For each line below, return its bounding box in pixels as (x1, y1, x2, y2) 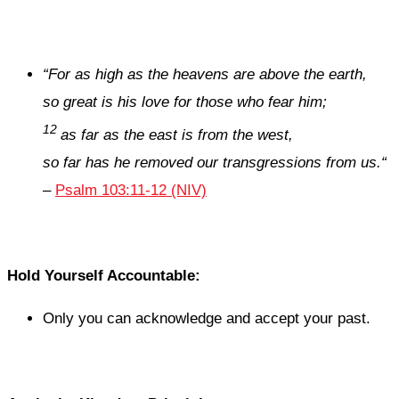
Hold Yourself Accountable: (7, 267, 200, 285)
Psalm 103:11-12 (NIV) (55, 182, 207, 199)
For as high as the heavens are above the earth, (48, 66, 367, 84)
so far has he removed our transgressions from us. (43, 154, 381, 172)
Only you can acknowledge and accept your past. (43, 310, 370, 328)
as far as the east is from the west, (61, 126, 293, 144)
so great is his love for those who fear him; (43, 94, 327, 111)
